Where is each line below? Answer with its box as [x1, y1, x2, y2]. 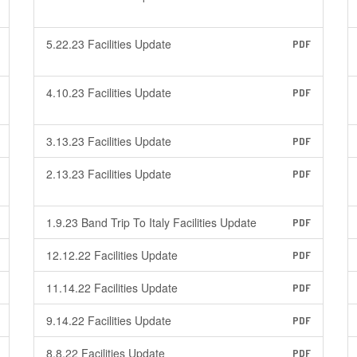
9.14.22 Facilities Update [45, 312, 171, 328]
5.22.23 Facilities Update [45, 36, 171, 52]
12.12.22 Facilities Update [45, 247, 178, 263]
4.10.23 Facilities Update [45, 84, 171, 100]
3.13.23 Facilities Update [45, 133, 171, 149]
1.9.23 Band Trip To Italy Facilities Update [45, 214, 257, 230]
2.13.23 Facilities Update [45, 166, 171, 182]
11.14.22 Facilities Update [45, 280, 178, 296]
